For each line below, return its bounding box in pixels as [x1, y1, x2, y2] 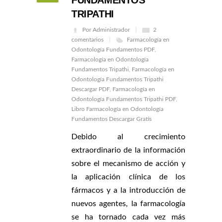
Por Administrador [82, 27, 130, 33]
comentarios [71, 37, 104, 43]
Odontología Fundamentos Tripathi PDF [71, 96, 176, 103]
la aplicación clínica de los [71, 173, 185, 181]
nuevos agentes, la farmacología [71, 200, 185, 208]
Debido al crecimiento [71, 133, 185, 141]
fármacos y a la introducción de [71, 186, 185, 195]
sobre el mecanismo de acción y [71, 160, 185, 168]
